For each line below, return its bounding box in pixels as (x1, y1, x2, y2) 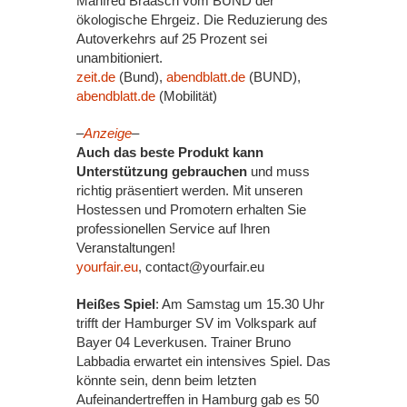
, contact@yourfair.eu (138, 259, 264, 274)
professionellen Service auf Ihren (76, 221, 270, 236)
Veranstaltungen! (76, 240, 175, 255)
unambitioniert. (76, 50, 163, 65)
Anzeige (84, 125, 132, 141)
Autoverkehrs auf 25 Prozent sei (76, 31, 267, 46)
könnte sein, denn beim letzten (76, 372, 256, 388)
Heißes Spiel (76, 296, 155, 312)
